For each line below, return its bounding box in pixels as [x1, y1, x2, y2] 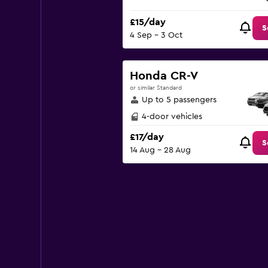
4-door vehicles [141, 112, 202, 121]
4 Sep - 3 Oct [129, 31, 182, 40]
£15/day [129, 17, 166, 28]
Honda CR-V [129, 70, 198, 82]
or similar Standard [129, 85, 182, 91]
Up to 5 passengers [141, 96, 217, 104]
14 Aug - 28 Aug [129, 146, 191, 155]
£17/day [129, 132, 164, 142]
